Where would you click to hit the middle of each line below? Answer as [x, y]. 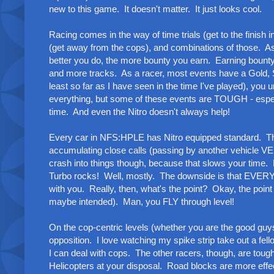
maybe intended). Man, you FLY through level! [142, 201]
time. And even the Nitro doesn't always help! [139, 111]
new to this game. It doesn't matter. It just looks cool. [155, 9]
